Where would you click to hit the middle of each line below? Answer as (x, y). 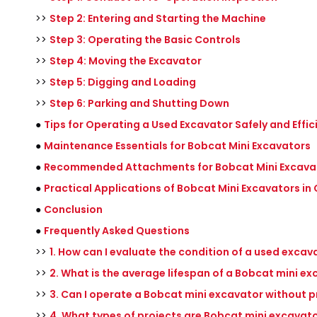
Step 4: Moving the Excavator (126, 61)
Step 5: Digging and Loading (123, 82)
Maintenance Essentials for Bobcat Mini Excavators (177, 146)
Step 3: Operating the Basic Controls (145, 40)
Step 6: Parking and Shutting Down (139, 103)
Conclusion (73, 209)
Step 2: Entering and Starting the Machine (158, 18)
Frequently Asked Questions (117, 231)
